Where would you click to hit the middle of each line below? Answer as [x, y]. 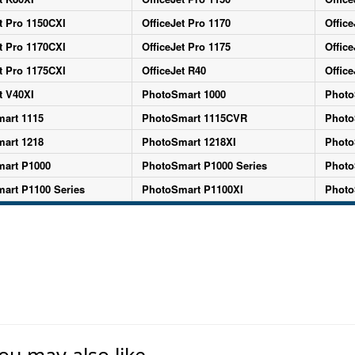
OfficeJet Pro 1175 [186, 46]
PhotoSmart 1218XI [189, 141]
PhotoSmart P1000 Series [204, 165]
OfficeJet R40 [174, 70]
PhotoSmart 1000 [183, 94]
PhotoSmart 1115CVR [194, 118]
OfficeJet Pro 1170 [186, 23]
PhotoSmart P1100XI [192, 189]
